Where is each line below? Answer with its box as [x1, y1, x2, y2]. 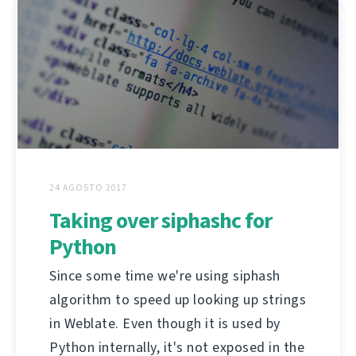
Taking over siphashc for [49, 205, 272, 235]
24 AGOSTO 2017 [49, 180, 128, 194]
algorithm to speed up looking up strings [49, 289, 306, 309]
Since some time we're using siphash [49, 265, 281, 285]
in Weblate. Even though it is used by [49, 313, 281, 333]
